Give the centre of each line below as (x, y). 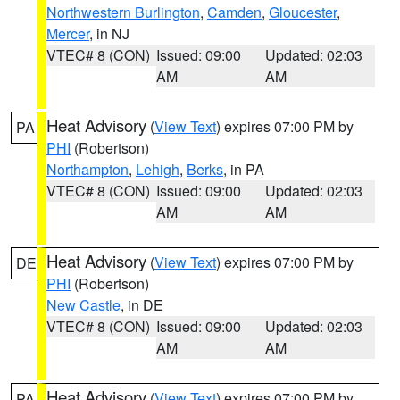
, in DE (142, 305)
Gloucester (303, 12)
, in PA (244, 169)
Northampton (87, 169)
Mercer (68, 33)
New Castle (83, 305)
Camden (234, 12)
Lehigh (158, 169)
